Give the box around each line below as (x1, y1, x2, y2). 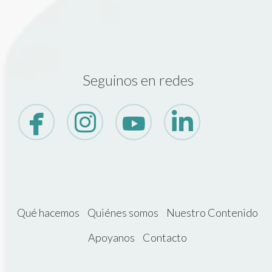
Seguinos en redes (83, 71, 194, 89)
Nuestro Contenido (166, 206, 258, 220)
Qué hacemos (17, 206, 80, 220)
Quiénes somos (87, 206, 158, 220)
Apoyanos (88, 231, 135, 245)
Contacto (143, 231, 187, 245)
